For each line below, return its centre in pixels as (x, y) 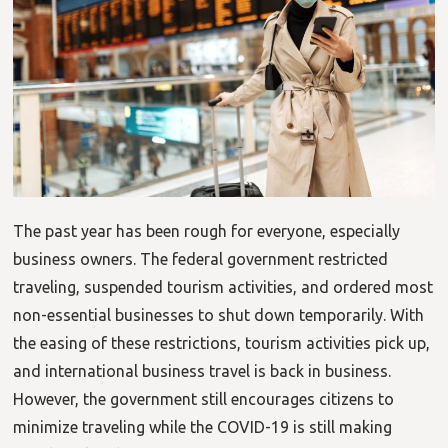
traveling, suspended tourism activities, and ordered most (223, 287)
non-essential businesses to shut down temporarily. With (219, 315)
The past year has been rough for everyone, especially (207, 231)
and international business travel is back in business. (202, 371)
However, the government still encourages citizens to (204, 399)
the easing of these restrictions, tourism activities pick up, (222, 343)
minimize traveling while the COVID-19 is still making (203, 427)
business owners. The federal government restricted (201, 259)
